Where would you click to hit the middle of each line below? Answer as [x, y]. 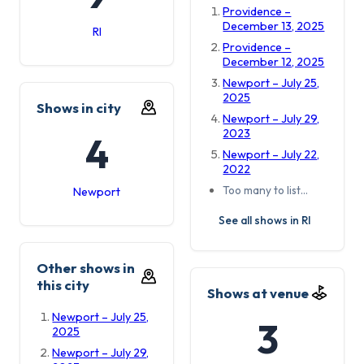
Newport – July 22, [271, 154]
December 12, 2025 [274, 61]
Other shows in [86, 267]
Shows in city [79, 107]
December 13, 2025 [274, 26]
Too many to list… [266, 190]
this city [63, 284]
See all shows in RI [264, 221]
